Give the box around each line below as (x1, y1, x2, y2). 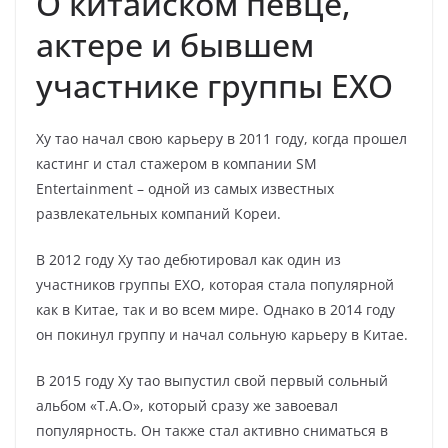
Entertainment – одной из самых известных (36, 179, 334, 198)
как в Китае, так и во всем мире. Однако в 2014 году (36, 300, 395, 319)
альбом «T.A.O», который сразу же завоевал (36, 396, 338, 415)
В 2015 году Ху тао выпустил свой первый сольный (36, 371, 388, 390)
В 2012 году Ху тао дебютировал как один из (36, 250, 341, 269)
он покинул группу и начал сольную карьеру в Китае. (36, 325, 408, 344)
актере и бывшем (36, 23, 314, 66)
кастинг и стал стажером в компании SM (36, 154, 317, 173)
